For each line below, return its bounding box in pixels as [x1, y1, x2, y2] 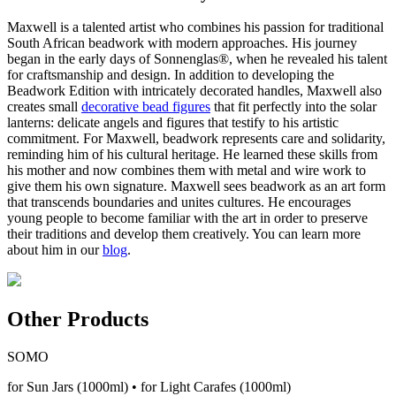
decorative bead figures [81, 99, 210, 115]
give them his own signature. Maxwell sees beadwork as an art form [7, 179, 385, 194]
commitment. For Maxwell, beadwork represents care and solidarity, [7, 131, 385, 147]
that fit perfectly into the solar [210, 99, 377, 115]
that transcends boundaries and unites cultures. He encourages [7, 194, 351, 210]
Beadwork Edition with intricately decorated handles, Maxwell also [7, 83, 382, 99]
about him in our [7, 242, 103, 258]
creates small [7, 99, 81, 115]
